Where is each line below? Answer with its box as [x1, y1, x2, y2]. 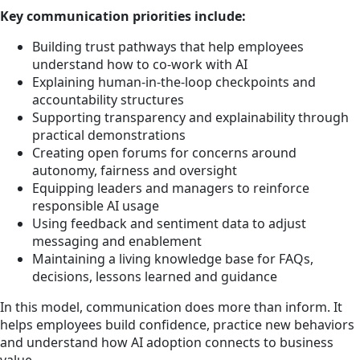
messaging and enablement [32, 231, 202, 250]
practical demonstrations [32, 125, 186, 144]
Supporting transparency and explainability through [32, 108, 349, 126]
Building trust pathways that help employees [32, 37, 304, 55]
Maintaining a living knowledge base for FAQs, [32, 249, 313, 268]
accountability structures [32, 90, 184, 108]
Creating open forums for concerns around [32, 143, 297, 162]
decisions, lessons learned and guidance [32, 267, 277, 285]
